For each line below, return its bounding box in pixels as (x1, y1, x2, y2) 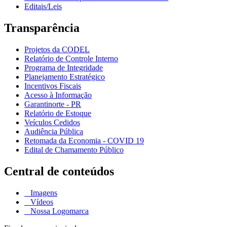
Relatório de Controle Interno (24, 54, 118, 63)
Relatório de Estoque (24, 108, 91, 118)
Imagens (28, 188, 57, 197)
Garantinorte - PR (24, 99, 81, 108)
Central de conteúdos (4, 164, 114, 178)
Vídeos (28, 197, 53, 206)
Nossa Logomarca (28, 206, 89, 215)
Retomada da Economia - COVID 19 (24, 136, 144, 145)
